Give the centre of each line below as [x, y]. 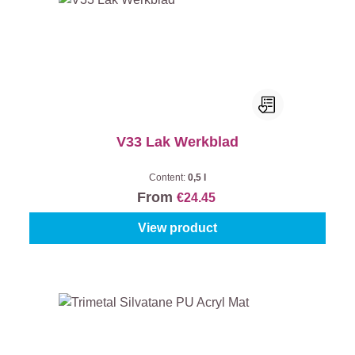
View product [177, 228]
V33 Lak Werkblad [177, 142]
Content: [168, 177]
